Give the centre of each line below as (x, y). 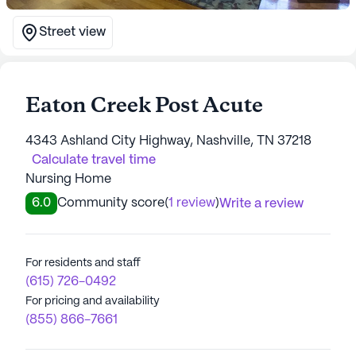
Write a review (261, 204)
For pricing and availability (93, 301)
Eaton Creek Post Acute (144, 106)
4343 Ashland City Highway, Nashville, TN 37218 (168, 141)
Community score (111, 203)
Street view (72, 32)
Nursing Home (68, 179)
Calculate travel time (94, 160)
